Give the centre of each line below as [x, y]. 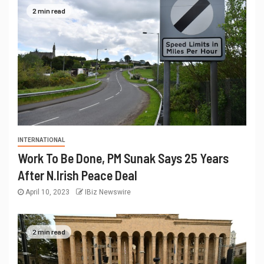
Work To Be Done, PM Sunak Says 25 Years [123, 158]
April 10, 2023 [47, 192]
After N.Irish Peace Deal [77, 175]
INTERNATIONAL [41, 140]
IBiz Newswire [108, 192]
